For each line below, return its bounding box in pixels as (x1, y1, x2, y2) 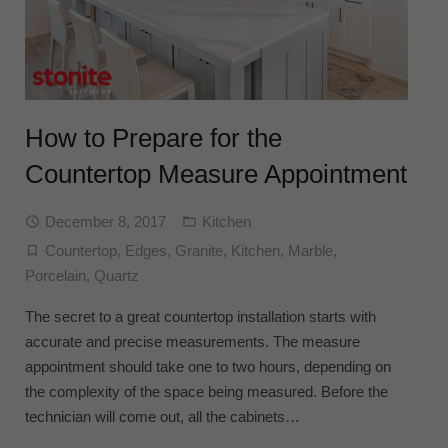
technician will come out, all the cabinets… (25, 407, 300, 425)
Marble (288, 241, 333, 259)
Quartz (94, 266, 139, 284)
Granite (175, 241, 223, 259)
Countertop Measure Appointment (25, 158, 407, 189)
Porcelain (25, 266, 86, 284)
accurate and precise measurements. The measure (25, 332, 360, 350)
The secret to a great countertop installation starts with (25, 307, 376, 325)
